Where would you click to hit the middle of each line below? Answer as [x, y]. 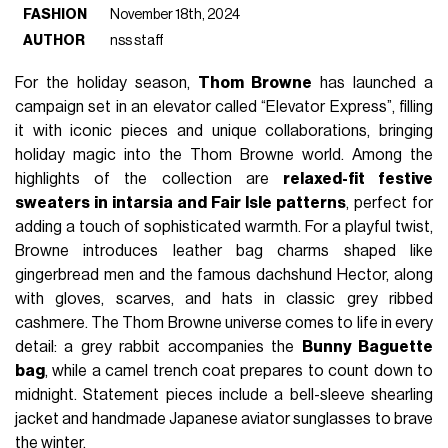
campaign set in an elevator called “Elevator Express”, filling [224, 107]
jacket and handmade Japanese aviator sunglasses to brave [224, 419]
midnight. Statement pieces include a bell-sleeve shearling [224, 395]
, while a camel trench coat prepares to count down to [239, 371]
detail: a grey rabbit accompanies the [158, 347]
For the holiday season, [106, 83]
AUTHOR [54, 41]
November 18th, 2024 [175, 15]
